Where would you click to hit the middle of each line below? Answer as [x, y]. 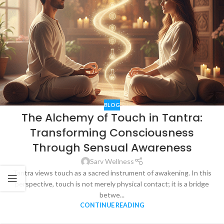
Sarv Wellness [112, 161]
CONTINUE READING [112, 205]
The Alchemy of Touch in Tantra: [112, 118]
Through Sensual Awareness [112, 148]
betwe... [112, 195]
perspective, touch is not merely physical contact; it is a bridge [112, 184]
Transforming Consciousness [112, 133]
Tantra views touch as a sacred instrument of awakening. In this [112, 173]
